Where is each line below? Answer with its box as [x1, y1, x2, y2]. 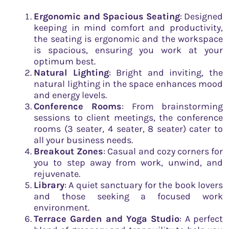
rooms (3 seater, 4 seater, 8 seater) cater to [34, 123, 223, 134]
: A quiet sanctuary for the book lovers [64, 179, 223, 191]
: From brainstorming [122, 100, 223, 112]
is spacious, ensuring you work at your [34, 44, 223, 56]
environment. [34, 201, 89, 213]
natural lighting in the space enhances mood [34, 78, 223, 89]
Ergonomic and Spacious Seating [34, 10, 180, 22]
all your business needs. [34, 134, 133, 146]
